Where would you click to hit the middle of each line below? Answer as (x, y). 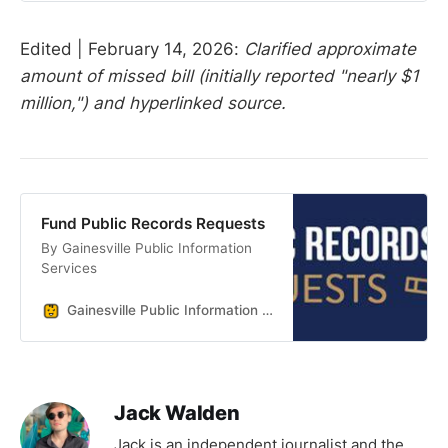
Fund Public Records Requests (152, 224)
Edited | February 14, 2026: (132, 48)
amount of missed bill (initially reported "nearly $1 (219, 75)
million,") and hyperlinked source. (153, 102)
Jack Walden (177, 412)
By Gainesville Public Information (146, 248)
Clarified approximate (330, 48)
